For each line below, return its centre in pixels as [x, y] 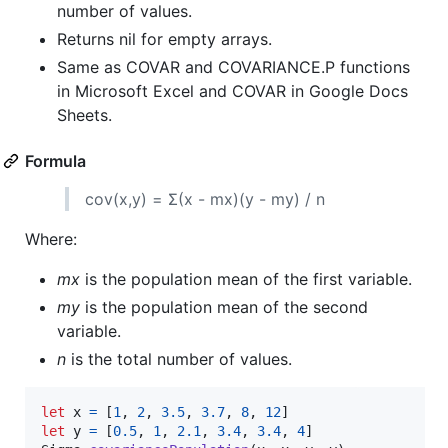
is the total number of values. [179, 358]
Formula [55, 160]
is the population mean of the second [224, 306]
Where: [51, 238]
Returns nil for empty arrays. [164, 38]
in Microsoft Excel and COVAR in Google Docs [232, 90]
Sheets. [84, 114]
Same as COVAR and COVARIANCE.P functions [233, 66]
